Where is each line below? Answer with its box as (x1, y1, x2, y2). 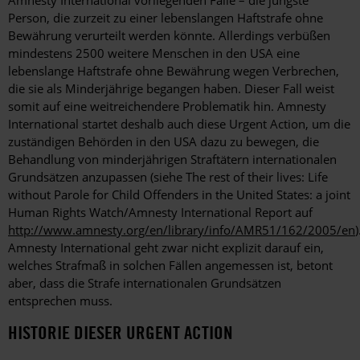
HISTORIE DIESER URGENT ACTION (8, 321, 233, 345)
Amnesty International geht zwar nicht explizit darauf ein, (8, 239, 324, 256)
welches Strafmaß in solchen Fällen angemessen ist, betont (8, 257, 333, 274)
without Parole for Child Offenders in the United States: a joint (8, 186, 350, 203)
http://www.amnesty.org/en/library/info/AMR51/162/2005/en (8, 222, 355, 239)
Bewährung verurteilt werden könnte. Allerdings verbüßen (8, 27, 330, 44)
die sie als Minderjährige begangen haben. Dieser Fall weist (8, 80, 334, 97)
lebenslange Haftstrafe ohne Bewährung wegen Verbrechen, (8, 63, 339, 80)
